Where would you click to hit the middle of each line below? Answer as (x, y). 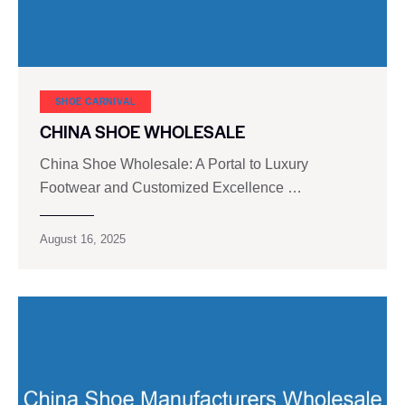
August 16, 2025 (83, 239)
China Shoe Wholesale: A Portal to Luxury (174, 164)
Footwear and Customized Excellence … (171, 187)
